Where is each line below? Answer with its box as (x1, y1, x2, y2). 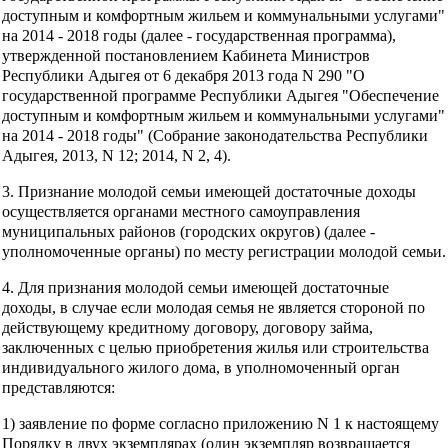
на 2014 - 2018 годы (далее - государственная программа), (2, 26, 396, 44)
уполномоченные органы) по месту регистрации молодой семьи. (2, 242, 446, 260)
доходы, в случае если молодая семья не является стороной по (2, 298, 425, 316)
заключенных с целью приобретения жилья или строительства (2, 338, 429, 356)
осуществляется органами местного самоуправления (2, 202, 360, 220)
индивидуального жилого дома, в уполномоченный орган (2, 358, 400, 376)
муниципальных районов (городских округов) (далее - (2, 222, 375, 240)
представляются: (2, 378, 115, 396)
